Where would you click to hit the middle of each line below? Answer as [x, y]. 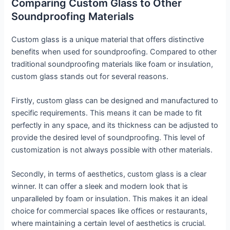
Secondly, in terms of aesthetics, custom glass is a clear [109, 174]
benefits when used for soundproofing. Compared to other [114, 52]
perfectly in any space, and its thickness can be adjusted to [115, 125]
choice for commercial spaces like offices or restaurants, [110, 211]
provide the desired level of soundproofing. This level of [108, 138]
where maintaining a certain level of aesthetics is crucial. [109, 224]
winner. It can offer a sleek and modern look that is [100, 187]
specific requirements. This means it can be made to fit [107, 113]
